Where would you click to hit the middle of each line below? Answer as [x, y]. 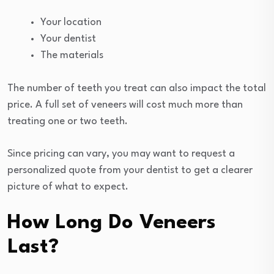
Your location [71, 22]
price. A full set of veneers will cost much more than [125, 105]
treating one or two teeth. [68, 121]
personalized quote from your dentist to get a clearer [130, 170]
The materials [72, 55]
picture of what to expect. [68, 187]
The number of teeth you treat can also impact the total [137, 88]
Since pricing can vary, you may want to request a [121, 154]
